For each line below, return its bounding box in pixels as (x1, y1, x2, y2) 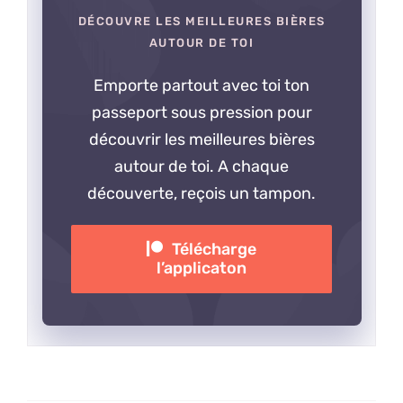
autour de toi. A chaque (114, 156, 289, 176)
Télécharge (172, 238, 256, 259)
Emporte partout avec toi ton (94, 75, 309, 95)
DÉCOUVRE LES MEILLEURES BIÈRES (77, 13, 326, 28)
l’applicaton (157, 257, 246, 278)
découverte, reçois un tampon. (87, 183, 316, 203)
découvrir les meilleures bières (88, 129, 315, 149)
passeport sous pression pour (91, 102, 312, 122)
